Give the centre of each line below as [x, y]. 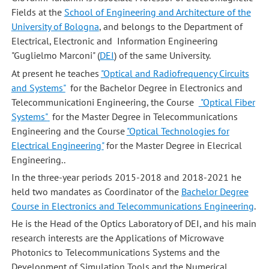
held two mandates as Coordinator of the [96, 192]
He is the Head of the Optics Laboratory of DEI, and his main [134, 224]
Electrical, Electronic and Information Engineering [114, 41]
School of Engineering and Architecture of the [157, 12]
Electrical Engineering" [57, 145]
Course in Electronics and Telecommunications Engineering [132, 206]
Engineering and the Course [69, 131]
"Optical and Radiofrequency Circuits [175, 73]
